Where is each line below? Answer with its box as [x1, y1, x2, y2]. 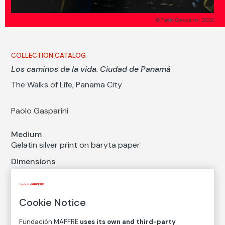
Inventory [11, 186, 49, 197]
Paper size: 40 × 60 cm [11, 167, 96, 178]
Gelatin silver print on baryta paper [11, 140, 141, 151]
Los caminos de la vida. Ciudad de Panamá [11, 64, 171, 75]
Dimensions [11, 156, 56, 167]
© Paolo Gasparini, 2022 [155, 17, 214, 24]
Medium [11, 129, 42, 140]
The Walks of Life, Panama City [11, 79, 123, 90]
